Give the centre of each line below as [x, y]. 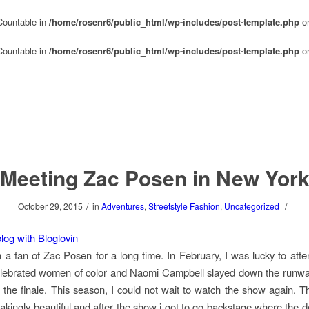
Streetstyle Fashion [184, 206]
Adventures [123, 206]
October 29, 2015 [50, 206]
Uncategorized [252, 206]
